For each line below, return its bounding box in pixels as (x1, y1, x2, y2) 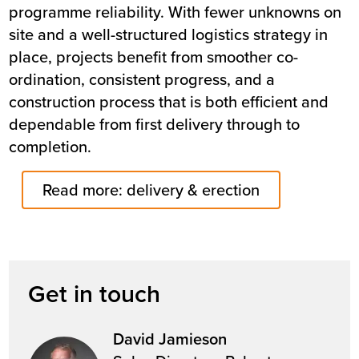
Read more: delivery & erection (42, 177, 260, 201)
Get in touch (28, 276, 161, 311)
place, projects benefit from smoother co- (9, 44, 299, 68)
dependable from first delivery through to (9, 111, 301, 135)
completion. (9, 134, 92, 158)
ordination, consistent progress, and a (9, 67, 276, 91)
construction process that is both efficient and (9, 89, 329, 113)
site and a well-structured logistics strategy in (9, 22, 329, 46)
